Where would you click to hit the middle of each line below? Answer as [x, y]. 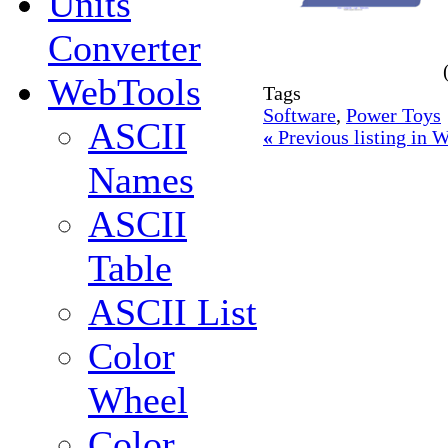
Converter [124, 48]
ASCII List [172, 312]
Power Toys [393, 116]
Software [299, 116]
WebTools [124, 92]
